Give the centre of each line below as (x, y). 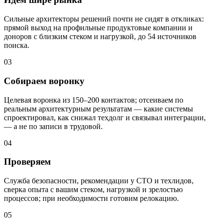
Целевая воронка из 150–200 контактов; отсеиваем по (94, 100)
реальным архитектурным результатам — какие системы (99, 109)
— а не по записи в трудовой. (53, 126)
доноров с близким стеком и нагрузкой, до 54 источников (100, 37)
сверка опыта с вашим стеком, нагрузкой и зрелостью (93, 190)
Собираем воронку (44, 81)
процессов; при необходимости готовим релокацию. (91, 198)
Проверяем (27, 162)
